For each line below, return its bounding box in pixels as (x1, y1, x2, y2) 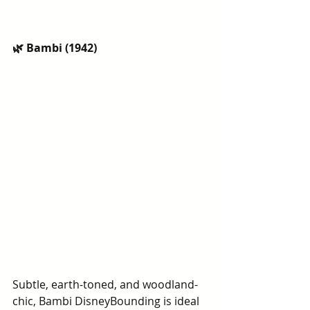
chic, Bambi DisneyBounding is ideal (12, 293, 202, 309)
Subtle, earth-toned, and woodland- (12, 277, 198, 292)
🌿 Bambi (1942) (12, 40, 97, 55)
